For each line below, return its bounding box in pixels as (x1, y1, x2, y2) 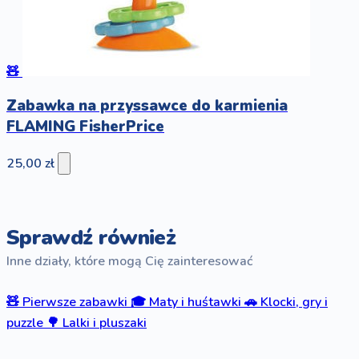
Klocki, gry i (260, 293, 328, 312)
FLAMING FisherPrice (6, 116, 164, 138)
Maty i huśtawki (149, 293, 241, 312)
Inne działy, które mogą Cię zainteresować (6, 252, 252, 271)
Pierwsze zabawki (22, 293, 127, 312)
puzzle (6, 314, 43, 333)
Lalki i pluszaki (63, 314, 147, 333)
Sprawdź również (6, 223, 176, 252)
